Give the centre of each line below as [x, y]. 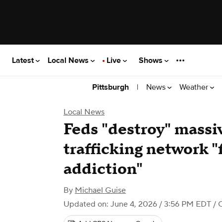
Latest [24, 60]
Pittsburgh [111, 87]
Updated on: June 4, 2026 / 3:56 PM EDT [137, 204]
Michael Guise [100, 190]
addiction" [103, 169]
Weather [195, 87]
